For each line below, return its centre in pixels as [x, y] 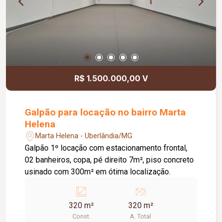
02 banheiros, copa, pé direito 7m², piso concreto [110, 160]
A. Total [141, 216]
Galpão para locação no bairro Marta [106, 112]
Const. [81, 216]
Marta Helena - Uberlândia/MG [84, 136]
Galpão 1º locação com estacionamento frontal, [106, 148]
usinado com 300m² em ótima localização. [98, 171]
